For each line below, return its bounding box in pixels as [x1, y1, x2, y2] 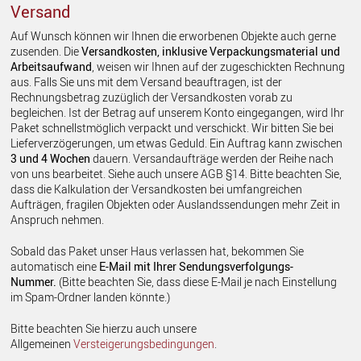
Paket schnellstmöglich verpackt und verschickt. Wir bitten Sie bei [10, 120, 334, 136]
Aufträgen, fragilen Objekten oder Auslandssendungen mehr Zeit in [10, 197, 341, 213]
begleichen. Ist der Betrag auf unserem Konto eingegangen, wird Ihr [10, 105, 345, 121]
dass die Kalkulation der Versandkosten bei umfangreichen [10, 181, 303, 197]
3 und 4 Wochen [10, 151, 91, 167]
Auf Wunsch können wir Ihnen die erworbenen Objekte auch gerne [10, 28, 337, 44]
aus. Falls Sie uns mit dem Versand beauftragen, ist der [10, 74, 283, 90]
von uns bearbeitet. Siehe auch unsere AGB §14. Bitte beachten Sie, [10, 166, 342, 182]
